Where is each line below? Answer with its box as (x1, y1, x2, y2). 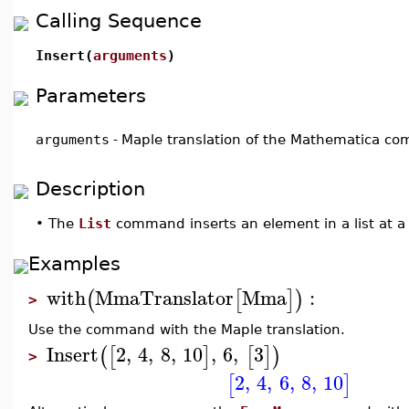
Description (36, 177, 145, 200)
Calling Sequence (36, 9, 202, 32)
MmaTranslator (95, 280, 234, 314)
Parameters (36, 84, 146, 107)
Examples (28, 252, 121, 275)
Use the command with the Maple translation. (28, 321, 345, 337)
